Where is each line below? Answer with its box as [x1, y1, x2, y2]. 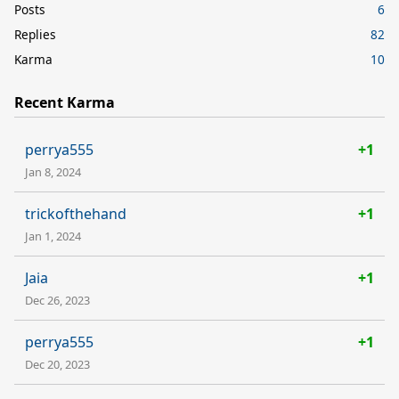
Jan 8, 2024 [25, 163, 81, 180]
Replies [14, 25, 56, 43]
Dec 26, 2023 [25, 291, 90, 308]
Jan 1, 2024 [25, 227, 81, 244]
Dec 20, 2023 [25, 355, 90, 372]
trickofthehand [25, 203, 126, 224]
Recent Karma [14, 92, 115, 112]
